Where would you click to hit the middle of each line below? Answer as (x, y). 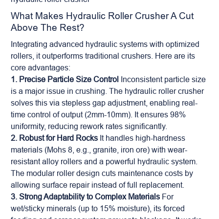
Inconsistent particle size (163, 79)
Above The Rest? (48, 27)
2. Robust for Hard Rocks (55, 138)
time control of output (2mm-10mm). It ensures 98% (99, 114)
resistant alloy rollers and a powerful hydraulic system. (104, 161)
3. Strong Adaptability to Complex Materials (86, 197)
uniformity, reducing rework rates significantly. (89, 126)
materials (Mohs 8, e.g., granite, (66, 150)
